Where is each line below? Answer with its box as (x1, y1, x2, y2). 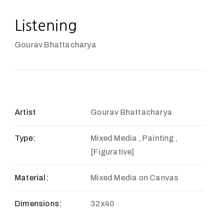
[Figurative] (90, 148, 134, 156)
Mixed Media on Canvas (90, 174, 179, 182)
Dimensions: (15, 199, 62, 208)
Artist (15, 108, 36, 116)
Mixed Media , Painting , (90, 134, 177, 142)
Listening (15, 18, 77, 33)
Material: (15, 174, 48, 182)
